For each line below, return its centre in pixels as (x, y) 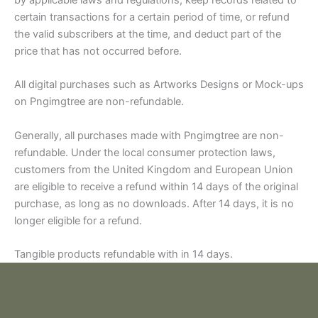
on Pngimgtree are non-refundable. (99, 102)
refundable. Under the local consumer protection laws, (145, 152)
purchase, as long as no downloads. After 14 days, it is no (154, 203)
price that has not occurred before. (98, 51)
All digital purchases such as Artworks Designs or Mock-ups (159, 85)
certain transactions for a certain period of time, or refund (152, 17)
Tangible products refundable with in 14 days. (124, 254)
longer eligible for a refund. (78, 220)
